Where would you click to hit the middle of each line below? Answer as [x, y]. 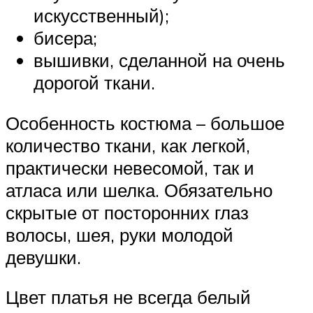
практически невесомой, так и [130, 167]
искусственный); [101, 16]
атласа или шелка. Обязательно [139, 190]
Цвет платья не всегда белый [128, 297]
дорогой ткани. [94, 83]
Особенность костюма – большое [145, 123]
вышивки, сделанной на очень [159, 60]
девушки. [43, 257]
